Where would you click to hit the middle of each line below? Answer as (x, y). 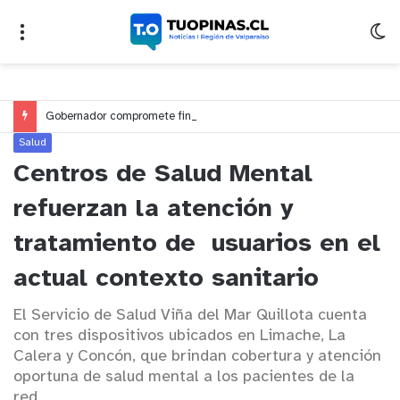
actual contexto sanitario (166, 279)
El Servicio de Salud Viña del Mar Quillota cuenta (190, 316)
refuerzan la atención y (154, 210)
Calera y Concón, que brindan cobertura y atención (197, 357)
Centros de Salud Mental (163, 175)
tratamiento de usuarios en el (197, 245)
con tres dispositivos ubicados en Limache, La (179, 337)
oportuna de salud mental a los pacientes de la (184, 378)
